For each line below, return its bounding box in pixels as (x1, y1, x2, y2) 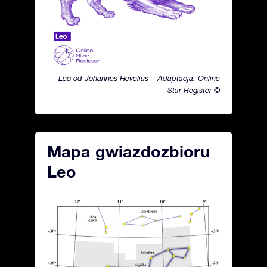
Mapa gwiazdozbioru (47, 142, 210, 161)
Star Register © (167, 86, 220, 95)
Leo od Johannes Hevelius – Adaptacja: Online (58, 74, 220, 83)
